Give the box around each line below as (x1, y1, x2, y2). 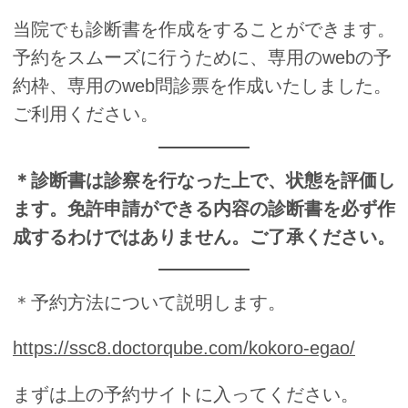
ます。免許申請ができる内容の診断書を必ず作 (13, 198, 395, 219)
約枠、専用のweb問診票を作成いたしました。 (13, 76, 392, 97)
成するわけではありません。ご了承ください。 (13, 226, 395, 247)
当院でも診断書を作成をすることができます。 (13, 19, 395, 40)
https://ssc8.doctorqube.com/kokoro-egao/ (13, 338, 355, 359)
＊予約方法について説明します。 (13, 291, 286, 312)
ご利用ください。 (13, 104, 158, 125)
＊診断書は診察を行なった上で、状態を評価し (13, 169, 395, 190)
